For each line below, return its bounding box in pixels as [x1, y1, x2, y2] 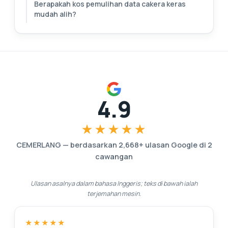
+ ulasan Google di [138, 140, 206, 150]
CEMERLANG [16, 140, 61, 150]
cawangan [95, 152, 133, 161]
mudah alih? [34, 9, 76, 19]
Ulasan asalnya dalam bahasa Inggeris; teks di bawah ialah [31, 179, 197, 188]
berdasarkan [70, 140, 117, 150]
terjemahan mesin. [87, 189, 141, 198]
